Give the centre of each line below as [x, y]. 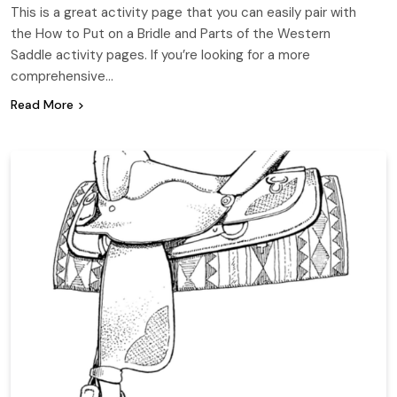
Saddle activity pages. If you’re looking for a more [160, 54]
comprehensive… [62, 76]
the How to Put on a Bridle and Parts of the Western [171, 33]
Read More [42, 104]
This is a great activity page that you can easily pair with [183, 12]
